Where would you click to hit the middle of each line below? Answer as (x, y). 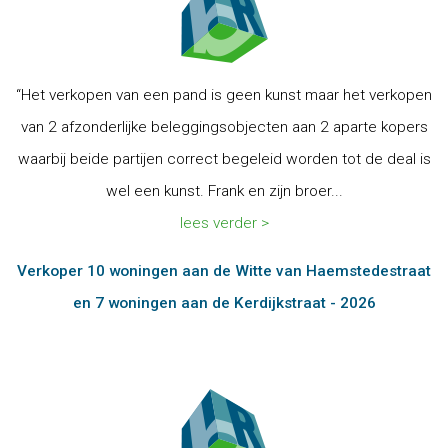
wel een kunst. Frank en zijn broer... (224, 191)
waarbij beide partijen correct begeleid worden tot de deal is (224, 159)
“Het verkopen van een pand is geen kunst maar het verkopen (224, 95)
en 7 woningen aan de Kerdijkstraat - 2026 (224, 303)
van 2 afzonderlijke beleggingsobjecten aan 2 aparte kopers (224, 127)
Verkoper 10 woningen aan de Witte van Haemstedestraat (224, 271)
